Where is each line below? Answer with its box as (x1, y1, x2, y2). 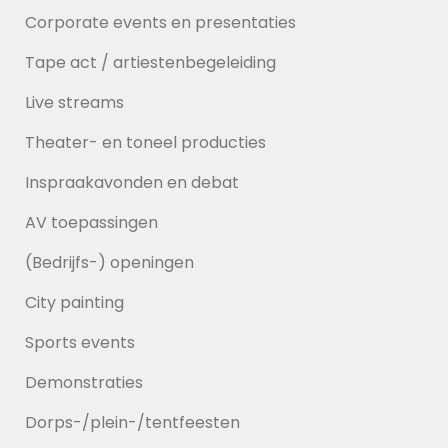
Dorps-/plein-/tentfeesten (25, 411, 240, 434)
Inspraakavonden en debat (25, 171, 239, 194)
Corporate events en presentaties (25, 11, 296, 34)
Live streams (25, 91, 124, 114)
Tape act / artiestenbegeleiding (25, 51, 276, 74)
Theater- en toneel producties (25, 131, 266, 154)
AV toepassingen (25, 211, 158, 234)
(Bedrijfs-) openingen (25, 251, 194, 274)
